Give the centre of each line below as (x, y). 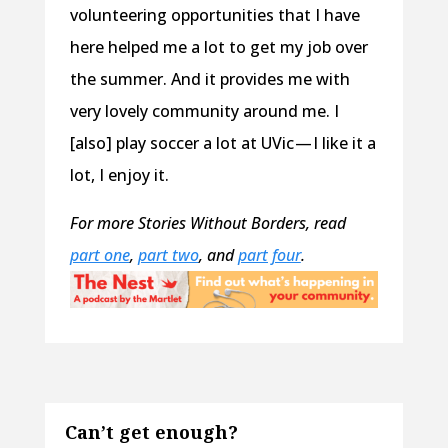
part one (99, 254)
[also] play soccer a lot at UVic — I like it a (222, 142)
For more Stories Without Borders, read (207, 222)
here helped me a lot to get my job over (218, 46)
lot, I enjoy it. (119, 174)
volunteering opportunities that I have (214, 14)
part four (269, 254)
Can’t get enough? (151, 432)
